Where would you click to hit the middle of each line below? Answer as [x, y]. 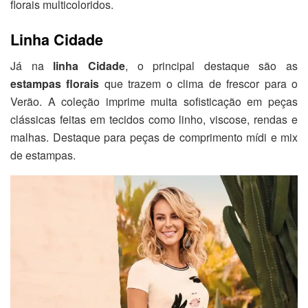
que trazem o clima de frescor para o [199, 84]
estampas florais [55, 84]
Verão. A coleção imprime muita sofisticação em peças [154, 102]
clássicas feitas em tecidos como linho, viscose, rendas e [154, 120]
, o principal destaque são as [211, 66]
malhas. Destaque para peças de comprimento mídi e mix [154, 137]
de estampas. [43, 155]
